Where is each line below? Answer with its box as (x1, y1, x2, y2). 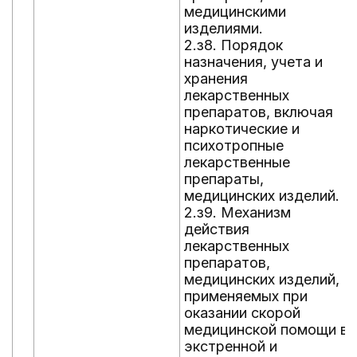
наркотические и (184, 120, 300, 137)
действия (184, 221, 249, 237)
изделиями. (184, 20, 263, 37)
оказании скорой (184, 304, 300, 321)
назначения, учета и (184, 53, 323, 70)
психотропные (184, 137, 284, 154)
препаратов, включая (184, 104, 333, 120)
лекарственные (184, 154, 290, 171)
